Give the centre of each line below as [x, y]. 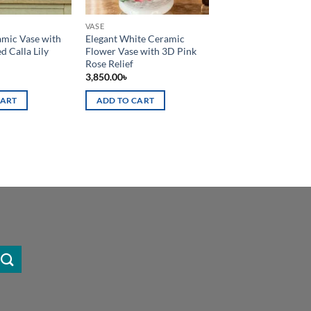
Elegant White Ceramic [135, 38]
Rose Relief [109, 63]
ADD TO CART [125, 100]
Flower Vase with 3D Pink [141, 51]
